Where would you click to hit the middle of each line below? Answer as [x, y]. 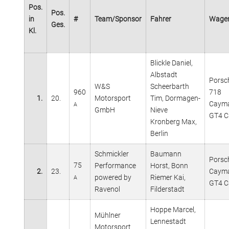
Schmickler [112, 154]
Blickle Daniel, [171, 63]
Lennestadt [168, 221]
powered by [113, 177]
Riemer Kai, [168, 177]
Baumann [166, 154]
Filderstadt [167, 189]
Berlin [159, 133]
